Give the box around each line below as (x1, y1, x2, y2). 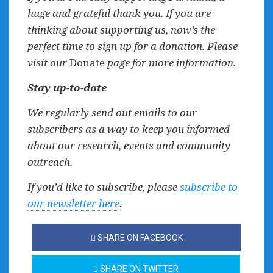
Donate (69, 55, 105, 69)
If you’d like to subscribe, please (27, 180, 180, 194)
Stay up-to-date (27, 80, 107, 94)
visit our (27, 55, 69, 69)
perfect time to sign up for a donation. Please (27, 39, 238, 53)
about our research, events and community (27, 138, 230, 152)
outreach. (27, 155, 73, 169)
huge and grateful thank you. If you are (27, 6, 211, 20)
